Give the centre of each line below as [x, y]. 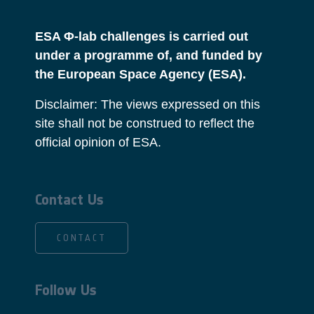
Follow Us [66, 290]
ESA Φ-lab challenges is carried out [142, 37]
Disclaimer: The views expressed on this [148, 105]
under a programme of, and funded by [149, 56]
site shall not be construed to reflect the [145, 124]
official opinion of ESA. [98, 143]
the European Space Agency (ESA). [141, 75]
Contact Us [69, 200]
